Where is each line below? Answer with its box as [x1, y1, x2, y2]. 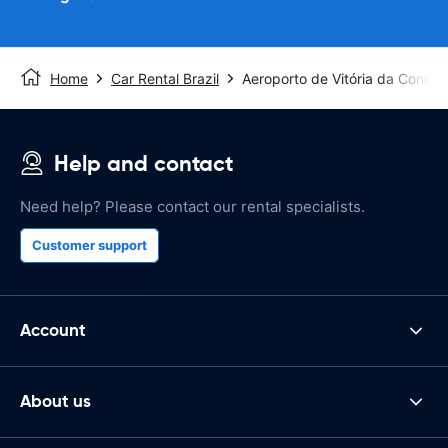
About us [20, 390, 91, 413]
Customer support [32, 236, 147, 253]
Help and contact [54, 149, 233, 177]
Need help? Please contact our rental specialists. [20, 196, 365, 216]
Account [20, 319, 86, 342]
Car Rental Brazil [111, 69, 219, 87]
